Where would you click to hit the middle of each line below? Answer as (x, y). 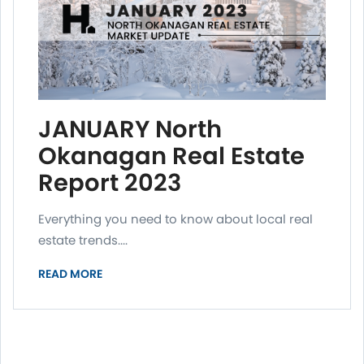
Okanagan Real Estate (171, 156)
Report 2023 (110, 183)
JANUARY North (130, 130)
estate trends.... (83, 240)
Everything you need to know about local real (175, 219)
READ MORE (70, 274)
